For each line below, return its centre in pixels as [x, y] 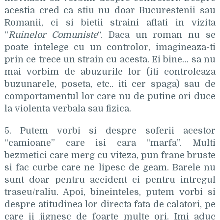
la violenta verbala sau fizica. [68, 109]
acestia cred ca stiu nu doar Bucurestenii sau [110, 10]
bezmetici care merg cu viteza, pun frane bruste [110, 155]
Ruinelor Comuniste [53, 35]
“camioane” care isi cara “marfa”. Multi [110, 143]
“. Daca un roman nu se [157, 35]
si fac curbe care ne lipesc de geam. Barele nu [110, 167]
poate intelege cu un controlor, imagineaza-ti [110, 47]
